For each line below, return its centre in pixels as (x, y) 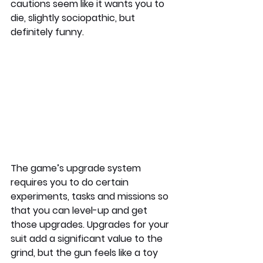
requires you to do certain (71, 182)
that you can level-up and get (80, 210)
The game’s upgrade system (77, 168)
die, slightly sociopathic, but (74, 18)
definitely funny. (47, 32)
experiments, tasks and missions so (91, 196)
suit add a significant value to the (88, 238)
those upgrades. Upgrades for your (91, 224)
